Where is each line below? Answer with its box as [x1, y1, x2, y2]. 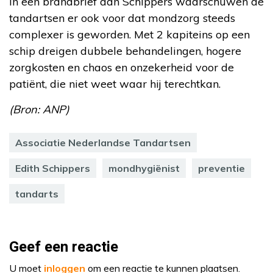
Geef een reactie [9, 236, 118, 258]
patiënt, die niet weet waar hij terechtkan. [9, 76, 221, 91]
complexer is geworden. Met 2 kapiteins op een [9, 27, 250, 41]
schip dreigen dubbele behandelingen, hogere [9, 43, 241, 58]
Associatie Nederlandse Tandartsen [15, 136, 191, 149]
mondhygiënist [108, 161, 180, 174]
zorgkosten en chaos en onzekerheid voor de [9, 60, 234, 74]
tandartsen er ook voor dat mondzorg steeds [9, 10, 235, 25]
